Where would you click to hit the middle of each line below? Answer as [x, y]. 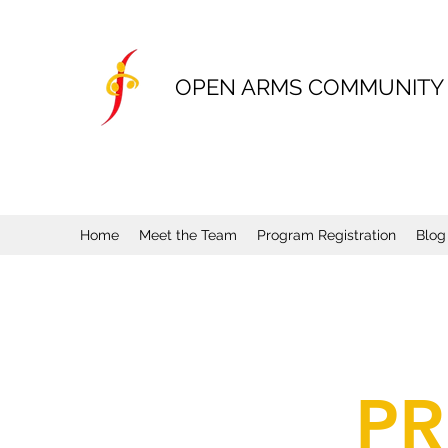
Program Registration [326, 235]
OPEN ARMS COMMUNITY [309, 87]
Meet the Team [188, 235]
